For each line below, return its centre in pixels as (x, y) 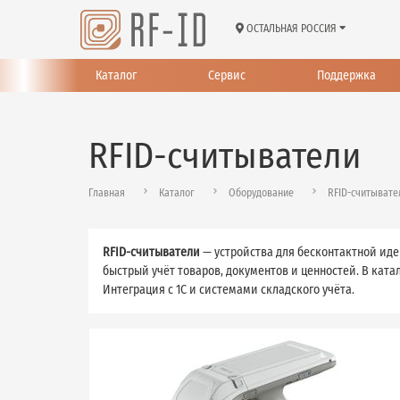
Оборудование (261, 193)
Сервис (226, 76)
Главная (107, 193)
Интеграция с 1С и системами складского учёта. (229, 290)
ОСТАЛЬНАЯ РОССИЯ (292, 29)
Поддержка (346, 76)
